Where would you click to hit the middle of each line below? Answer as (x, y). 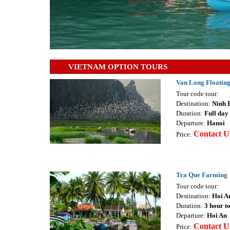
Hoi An (217, 216)
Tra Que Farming (202, 175)
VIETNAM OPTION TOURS (118, 67)
